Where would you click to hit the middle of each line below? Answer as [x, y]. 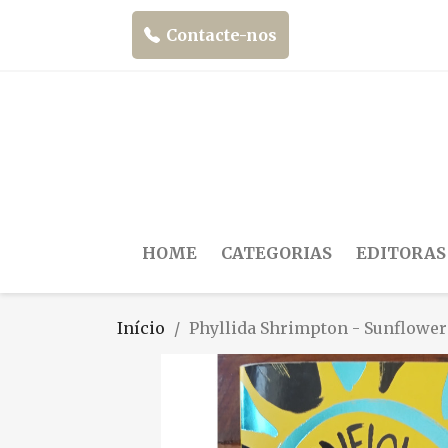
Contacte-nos [221, 35]
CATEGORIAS [276, 252]
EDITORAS [401, 252]
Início [141, 327]
